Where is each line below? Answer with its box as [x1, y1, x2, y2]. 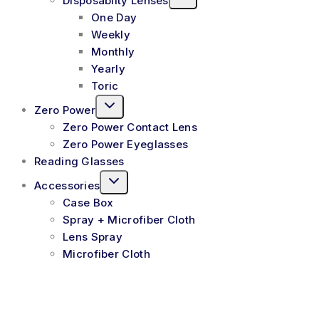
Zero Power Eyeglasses [63, 137, 189, 151]
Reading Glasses [34, 154, 125, 168]
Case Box [63, 195, 114, 209]
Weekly [91, 27, 130, 41]
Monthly [91, 44, 135, 58]
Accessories [34, 178, 100, 192]
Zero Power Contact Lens [63, 120, 197, 134]
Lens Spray [63, 229, 122, 244]
